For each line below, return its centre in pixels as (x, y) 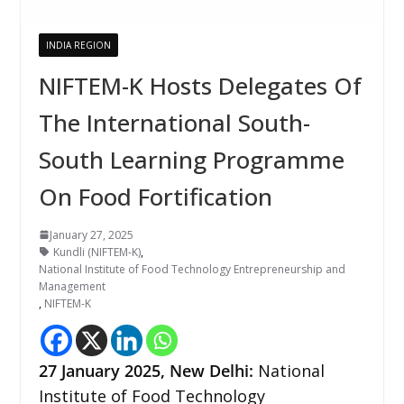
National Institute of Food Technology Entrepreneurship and (192, 269)
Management (72, 286)
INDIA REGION (78, 45)
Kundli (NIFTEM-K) (96, 252)
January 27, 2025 (91, 234)
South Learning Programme (191, 159)
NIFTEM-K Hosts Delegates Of (200, 85)
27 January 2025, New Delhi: (146, 370)
